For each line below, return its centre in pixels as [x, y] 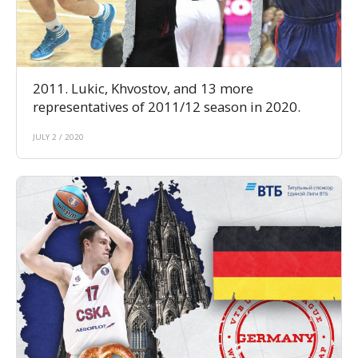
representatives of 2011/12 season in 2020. [167, 107]
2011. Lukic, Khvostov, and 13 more [143, 89]
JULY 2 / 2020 [58, 137]
